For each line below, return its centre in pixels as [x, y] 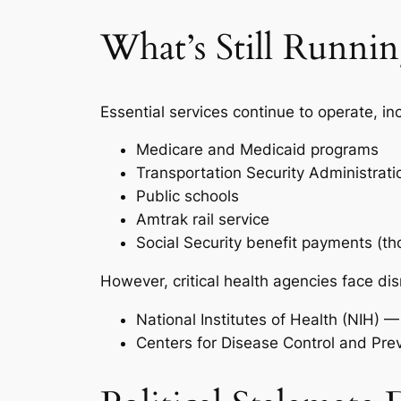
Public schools [188, 196]
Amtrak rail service [203, 220]
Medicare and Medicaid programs [257, 150]
